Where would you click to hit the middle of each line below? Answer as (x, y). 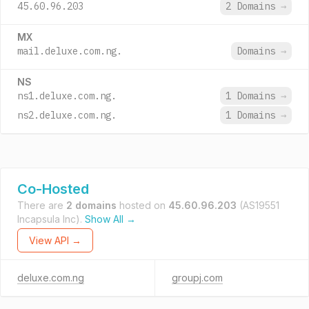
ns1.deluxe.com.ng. (67, 96)
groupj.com (197, 278)
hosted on (142, 205)
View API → (55, 240)
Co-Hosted (53, 189)
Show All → (110, 219)
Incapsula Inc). (51, 219)
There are (42, 205)
